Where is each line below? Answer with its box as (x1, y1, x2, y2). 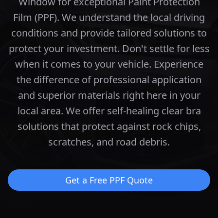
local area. (17, 104, 63, 117)
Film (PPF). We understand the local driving (13, 11, 205, 24)
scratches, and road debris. (48, 135, 170, 148)
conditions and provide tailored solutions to (11, 26, 207, 39)
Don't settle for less (122, 42, 210, 55)
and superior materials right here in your (18, 89, 200, 102)
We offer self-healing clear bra (63, 104, 201, 117)
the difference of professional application (17, 73, 201, 86)
